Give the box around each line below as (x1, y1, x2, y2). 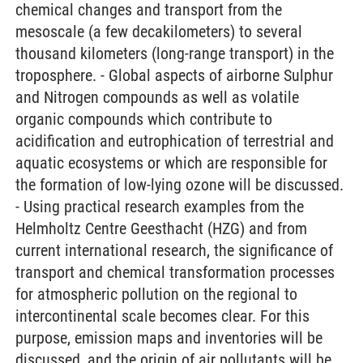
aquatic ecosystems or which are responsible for (15, 153, 327, 173)
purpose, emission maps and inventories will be (15, 328, 322, 348)
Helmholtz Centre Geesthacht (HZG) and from (15, 219, 307, 238)
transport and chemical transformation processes (15, 263, 335, 282)
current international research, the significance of (15, 241, 333, 260)
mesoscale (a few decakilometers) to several (15, 22, 302, 41)
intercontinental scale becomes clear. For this (15, 306, 310, 326)
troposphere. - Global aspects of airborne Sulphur (15, 66, 333, 85)
